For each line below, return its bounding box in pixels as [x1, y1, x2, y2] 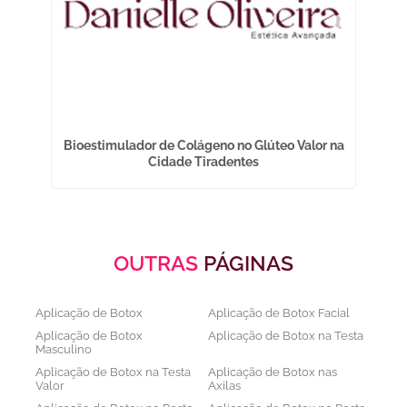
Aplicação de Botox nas [208, 365, 337, 379]
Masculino [35, 342, 93, 356]
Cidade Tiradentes [148, 154, 260, 169]
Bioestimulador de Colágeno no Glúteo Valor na [63, 138, 344, 153]
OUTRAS [114, 251, 203, 275]
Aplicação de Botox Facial [208, 306, 350, 320]
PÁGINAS [203, 251, 293, 275]
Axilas [208, 379, 241, 392]
